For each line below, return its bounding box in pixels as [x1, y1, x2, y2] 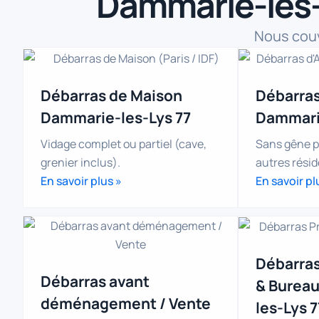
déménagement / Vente [41, 293, 211, 313]
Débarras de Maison [41, 85, 182, 105]
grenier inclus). [41, 154, 120, 170]
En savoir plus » [41, 172, 122, 189]
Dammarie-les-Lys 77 [41, 107, 191, 127]
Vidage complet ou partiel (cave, [41, 135, 206, 152]
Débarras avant [41, 271, 150, 291]
